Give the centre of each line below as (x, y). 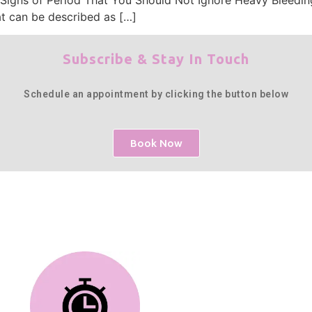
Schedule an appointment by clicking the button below (156, 94)
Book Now (156, 143)
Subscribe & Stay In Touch (156, 59)
